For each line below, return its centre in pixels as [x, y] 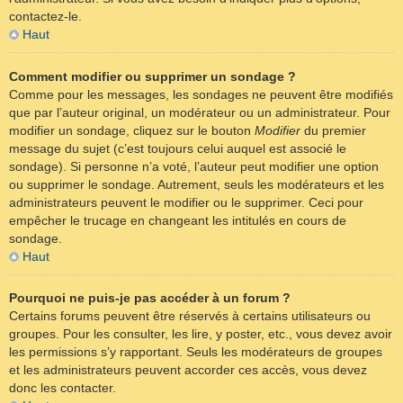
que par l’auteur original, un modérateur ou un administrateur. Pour [200, 112]
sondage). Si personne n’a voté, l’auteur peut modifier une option [194, 166]
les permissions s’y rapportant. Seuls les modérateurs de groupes [196, 352]
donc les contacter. [63, 388]
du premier [333, 130]
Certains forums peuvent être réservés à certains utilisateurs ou [190, 316]
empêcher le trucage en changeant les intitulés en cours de [178, 220]
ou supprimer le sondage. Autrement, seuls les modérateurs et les [197, 184]
